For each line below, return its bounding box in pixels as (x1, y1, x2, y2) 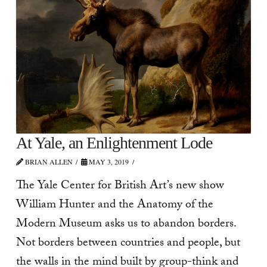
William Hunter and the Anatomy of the (15, 195, 213, 216)
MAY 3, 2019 (87, 156, 129, 166)
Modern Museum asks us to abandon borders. (15, 215, 236, 235)
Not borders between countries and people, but (15, 234, 240, 254)
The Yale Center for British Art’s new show (15, 176, 224, 197)
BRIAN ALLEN (23, 156, 73, 166)
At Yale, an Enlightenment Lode (15, 133, 213, 152)
